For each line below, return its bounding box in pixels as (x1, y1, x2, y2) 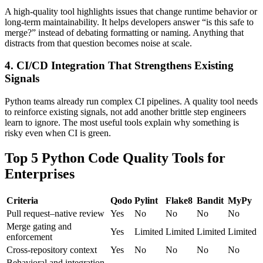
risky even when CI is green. (5, 128, 111, 139)
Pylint (134, 195, 158, 205)
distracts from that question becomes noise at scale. (5, 38, 192, 48)
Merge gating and (6, 221, 72, 231)
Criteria (6, 195, 38, 205)
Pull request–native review (6, 208, 104, 218)
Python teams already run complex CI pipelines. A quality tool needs (5, 96, 258, 107)
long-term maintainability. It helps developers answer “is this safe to (5, 16, 254, 27)
